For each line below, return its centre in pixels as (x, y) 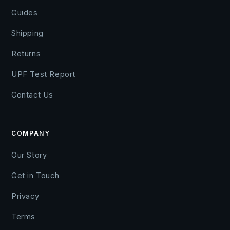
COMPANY (31, 133)
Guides (25, 13)
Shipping (27, 33)
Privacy (25, 196)
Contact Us (32, 95)
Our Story (29, 155)
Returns (26, 54)
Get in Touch (35, 176)
